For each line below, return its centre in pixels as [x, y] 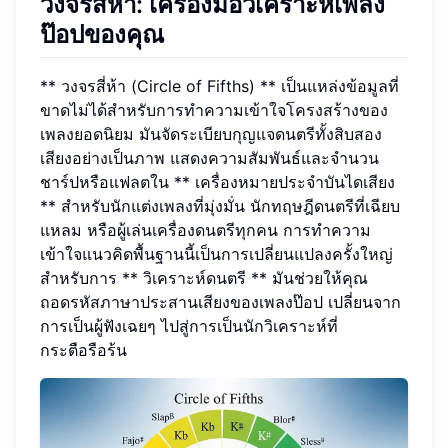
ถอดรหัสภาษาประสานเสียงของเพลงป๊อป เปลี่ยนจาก [220, 301]
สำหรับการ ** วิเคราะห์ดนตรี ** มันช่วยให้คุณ [204, 277]
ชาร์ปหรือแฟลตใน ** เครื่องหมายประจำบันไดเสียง [217, 181]
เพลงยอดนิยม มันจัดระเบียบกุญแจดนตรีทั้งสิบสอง [211, 133]
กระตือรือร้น [83, 349]
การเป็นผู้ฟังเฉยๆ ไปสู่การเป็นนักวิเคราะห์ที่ [189, 325]
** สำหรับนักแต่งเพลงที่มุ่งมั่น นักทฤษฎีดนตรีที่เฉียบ [220, 205]
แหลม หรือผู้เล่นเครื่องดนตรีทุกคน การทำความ [205, 229]
